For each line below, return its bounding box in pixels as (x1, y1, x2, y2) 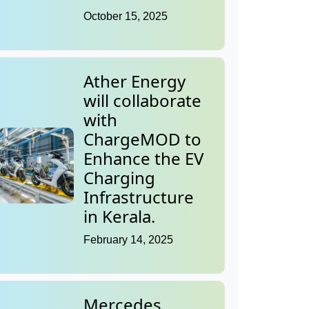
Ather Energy (83, 70, 186, 93)
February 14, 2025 (83, 234, 173, 246)
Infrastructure (83, 186, 194, 209)
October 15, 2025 (83, 10, 168, 23)
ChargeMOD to (83, 128, 201, 151)
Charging (83, 166, 155, 190)
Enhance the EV (83, 147, 203, 170)
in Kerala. (83, 205, 155, 228)
